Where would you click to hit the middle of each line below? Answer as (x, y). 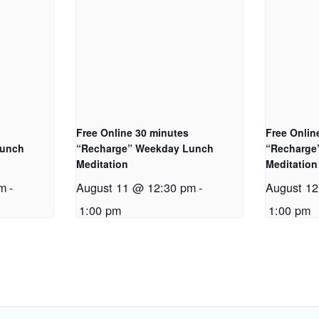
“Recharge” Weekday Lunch (145, 148)
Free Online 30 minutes (133, 133)
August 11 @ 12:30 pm (136, 188)
